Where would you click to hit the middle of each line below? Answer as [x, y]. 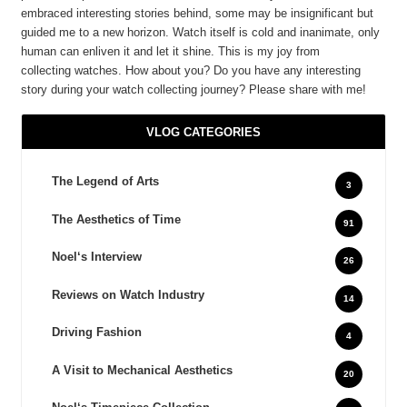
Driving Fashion [96, 333]
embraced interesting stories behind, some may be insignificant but [198, 13]
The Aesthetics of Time [116, 219]
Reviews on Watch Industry [128, 294]
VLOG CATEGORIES [203, 132]
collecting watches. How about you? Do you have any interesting [191, 70]
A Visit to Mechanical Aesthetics [142, 370]
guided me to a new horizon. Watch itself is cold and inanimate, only [201, 32]
